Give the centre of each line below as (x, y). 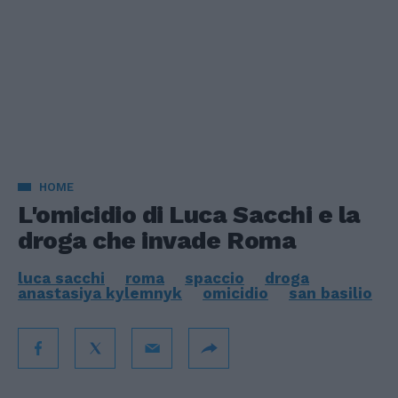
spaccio (215, 278)
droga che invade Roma (157, 240)
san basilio (330, 293)
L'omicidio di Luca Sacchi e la (189, 215)
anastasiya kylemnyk (100, 293)
